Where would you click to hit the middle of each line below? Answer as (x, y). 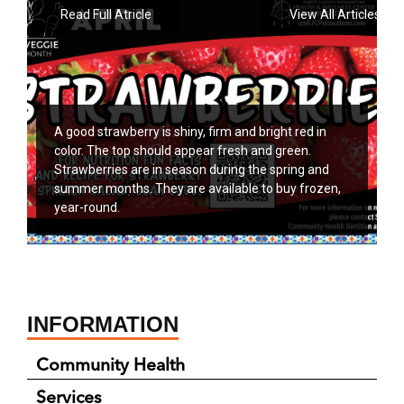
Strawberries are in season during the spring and (192, 170)
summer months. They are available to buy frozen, (197, 189)
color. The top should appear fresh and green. (183, 151)
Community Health (110, 365)
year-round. (87, 208)
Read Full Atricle (106, 14)
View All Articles (335, 14)
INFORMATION (103, 325)
